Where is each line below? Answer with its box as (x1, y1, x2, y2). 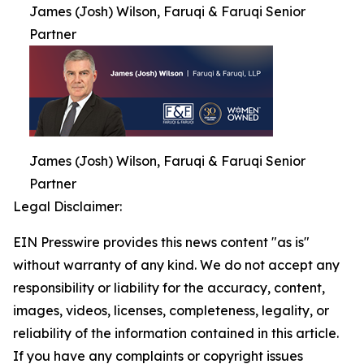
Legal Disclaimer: (13, 198, 122, 215)
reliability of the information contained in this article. (13, 325, 339, 342)
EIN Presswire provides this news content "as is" (13, 234, 310, 251)
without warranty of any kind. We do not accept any (13, 257, 340, 274)
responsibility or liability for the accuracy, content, (13, 279, 325, 297)
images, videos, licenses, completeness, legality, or (13, 302, 329, 319)
